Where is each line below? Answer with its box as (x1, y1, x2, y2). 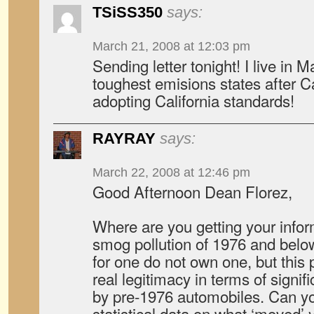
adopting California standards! (93, 89, 294, 111)
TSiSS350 (93, 4, 163, 21)
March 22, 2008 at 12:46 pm (93, 165, 250, 179)
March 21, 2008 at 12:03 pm (93, 39, 250, 53)
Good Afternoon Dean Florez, (93, 180, 292, 203)
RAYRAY (93, 130, 156, 147)
